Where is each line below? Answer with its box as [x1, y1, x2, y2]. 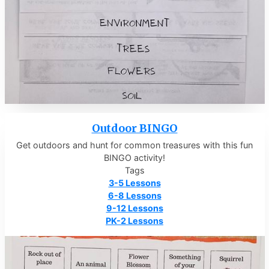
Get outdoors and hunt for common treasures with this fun [16, 140, 253, 151]
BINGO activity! [104, 153, 165, 163]
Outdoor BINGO [91, 121, 178, 136]
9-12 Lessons [106, 203, 163, 214]
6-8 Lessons [107, 190, 162, 201]
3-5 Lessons [108, 178, 161, 189]
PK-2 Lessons [106, 216, 163, 226]
